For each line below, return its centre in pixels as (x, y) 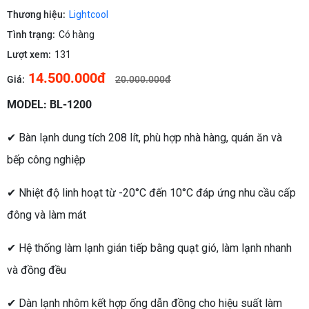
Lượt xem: (29, 55)
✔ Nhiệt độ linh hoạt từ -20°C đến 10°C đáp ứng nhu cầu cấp (151, 193)
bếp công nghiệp (46, 160)
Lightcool (89, 15)
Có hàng (77, 35)
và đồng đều (37, 270)
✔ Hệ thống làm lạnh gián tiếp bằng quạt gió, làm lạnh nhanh (149, 248)
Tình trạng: (31, 35)
